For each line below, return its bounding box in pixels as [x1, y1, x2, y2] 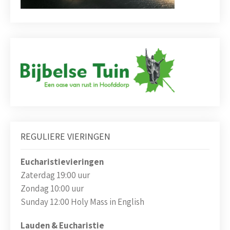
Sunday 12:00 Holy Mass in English [21, 196, 144, 208]
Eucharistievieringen [21, 156, 104, 168]
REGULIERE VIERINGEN [21, 130, 110, 143]
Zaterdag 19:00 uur [21, 169, 90, 181]
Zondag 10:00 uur [21, 183, 84, 195]
